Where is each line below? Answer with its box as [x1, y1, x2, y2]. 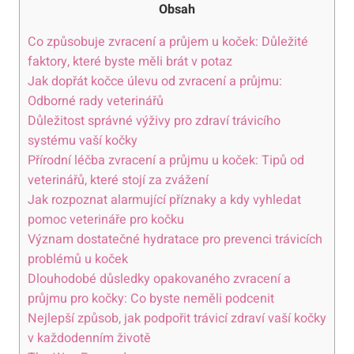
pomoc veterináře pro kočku [28, 210, 184, 230]
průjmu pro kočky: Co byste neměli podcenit [28, 289, 274, 309]
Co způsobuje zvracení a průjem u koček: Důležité [28, 32, 308, 52]
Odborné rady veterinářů [28, 92, 164, 111]
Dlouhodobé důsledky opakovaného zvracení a [28, 269, 291, 289]
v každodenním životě [28, 329, 151, 348]
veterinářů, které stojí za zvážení [28, 171, 209, 190]
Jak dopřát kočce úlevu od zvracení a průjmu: [28, 72, 282, 92]
